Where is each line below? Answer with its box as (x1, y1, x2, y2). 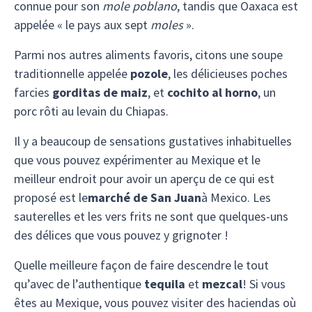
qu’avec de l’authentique (14, 276, 144, 292)
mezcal (202, 276, 242, 292)
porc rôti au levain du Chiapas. (14, 103, 174, 119)
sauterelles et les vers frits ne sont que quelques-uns (14, 208, 288, 224)
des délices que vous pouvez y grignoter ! (14, 227, 231, 243)
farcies (14, 84, 52, 100)
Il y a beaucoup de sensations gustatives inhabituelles (14, 133, 292, 149)
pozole (130, 65, 168, 81)
